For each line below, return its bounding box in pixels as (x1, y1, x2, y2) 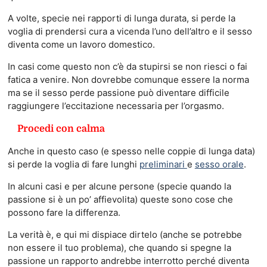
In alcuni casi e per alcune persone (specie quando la (7, 181, 231, 193)
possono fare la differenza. (7, 207, 120, 219)
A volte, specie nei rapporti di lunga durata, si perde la (7, 13, 235, 24)
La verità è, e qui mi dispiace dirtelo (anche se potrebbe (7, 229, 242, 241)
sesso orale (194, 159, 244, 170)
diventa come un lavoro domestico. (7, 39, 155, 51)
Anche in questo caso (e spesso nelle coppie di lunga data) (7, 145, 255, 157)
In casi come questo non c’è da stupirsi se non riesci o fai (7, 61, 247, 73)
